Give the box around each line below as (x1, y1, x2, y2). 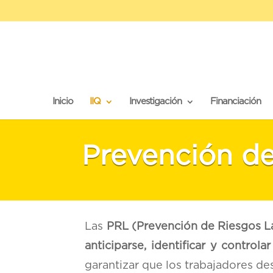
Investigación (129, 96, 182, 106)
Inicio (52, 96, 73, 106)
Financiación (210, 96, 261, 106)
